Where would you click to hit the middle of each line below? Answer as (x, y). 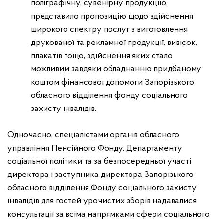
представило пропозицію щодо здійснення (112, 16)
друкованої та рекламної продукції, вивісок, (114, 43)
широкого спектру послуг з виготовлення (109, 30)
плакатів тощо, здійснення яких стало (102, 56)
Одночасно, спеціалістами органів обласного (93, 135)
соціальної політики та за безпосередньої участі (99, 162)
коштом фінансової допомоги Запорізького (112, 82)
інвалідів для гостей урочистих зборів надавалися (102, 201)
